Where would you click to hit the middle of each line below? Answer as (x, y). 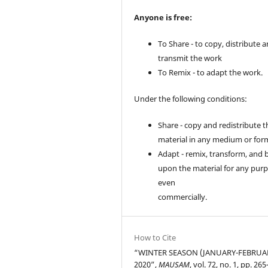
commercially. (183, 197)
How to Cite (155, 238)
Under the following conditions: (191, 99)
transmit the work (190, 58)
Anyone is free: (163, 18)
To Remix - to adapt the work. (211, 73)
